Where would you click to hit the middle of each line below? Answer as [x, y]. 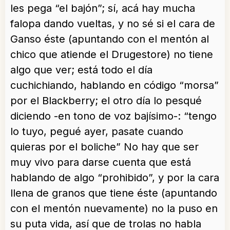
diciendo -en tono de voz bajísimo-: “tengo [113, 116]
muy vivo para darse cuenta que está [101, 162]
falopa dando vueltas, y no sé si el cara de [113, 24]
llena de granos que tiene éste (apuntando [114, 193]
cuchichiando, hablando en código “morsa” [114, 85]
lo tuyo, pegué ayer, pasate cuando [97, 132]
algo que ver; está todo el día [81, 70]
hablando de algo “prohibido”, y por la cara [115, 178]
